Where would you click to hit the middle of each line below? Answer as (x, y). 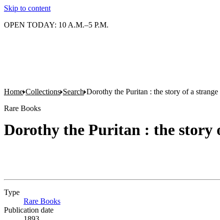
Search (73, 92)
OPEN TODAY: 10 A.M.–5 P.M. (56, 25)
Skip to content (27, 8)
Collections (43, 92)
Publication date (29, 210)
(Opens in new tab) (90, 201)
